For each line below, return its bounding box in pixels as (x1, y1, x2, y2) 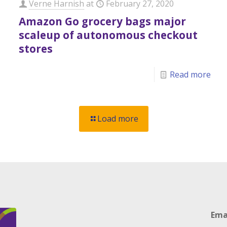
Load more (97, 113, 138, 124)
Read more (169, 69, 211, 80)
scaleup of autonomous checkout (19, 28, 198, 42)
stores (19, 42, 53, 56)
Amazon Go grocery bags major (19, 14, 186, 28)
